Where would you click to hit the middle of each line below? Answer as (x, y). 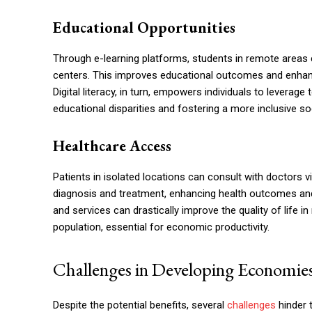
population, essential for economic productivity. (161, 227)
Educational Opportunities (144, 28)
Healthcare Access (112, 146)
